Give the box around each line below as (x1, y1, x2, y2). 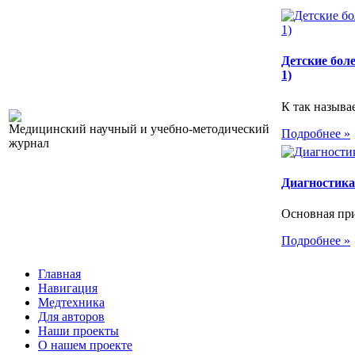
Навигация (38, 281, 97, 295)
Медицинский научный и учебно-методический (9, 122, 269, 136)
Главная (38, 267, 81, 281)
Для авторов (38, 310, 105, 323)
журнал (9, 136, 49, 150)
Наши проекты (38, 324, 119, 338)
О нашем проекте (38, 338, 132, 352)
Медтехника (38, 296, 105, 309)
